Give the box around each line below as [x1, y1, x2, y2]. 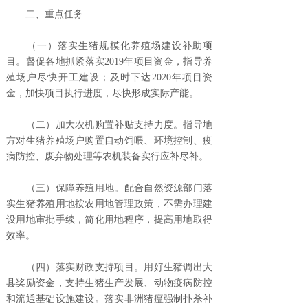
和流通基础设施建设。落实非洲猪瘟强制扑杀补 [6, 294, 212, 305]
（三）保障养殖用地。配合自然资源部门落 [6, 183, 212, 194]
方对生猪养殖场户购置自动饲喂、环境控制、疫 [6, 135, 212, 146]
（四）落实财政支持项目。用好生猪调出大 [6, 262, 212, 273]
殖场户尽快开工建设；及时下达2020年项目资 [6, 72, 212, 83]
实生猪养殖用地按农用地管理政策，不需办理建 [6, 199, 212, 210]
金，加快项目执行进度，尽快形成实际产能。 [6, 88, 199, 99]
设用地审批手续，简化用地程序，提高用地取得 [6, 214, 212, 225]
